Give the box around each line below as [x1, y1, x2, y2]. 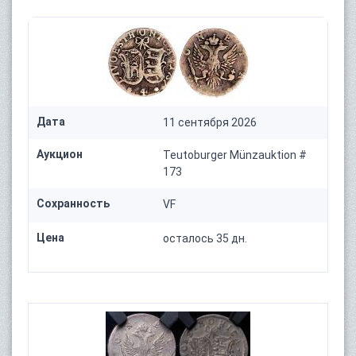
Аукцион [37, 148, 83, 161]
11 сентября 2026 [163, 116, 257, 130]
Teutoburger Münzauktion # [163, 149, 308, 162]
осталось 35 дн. [163, 232, 248, 246]
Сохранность [37, 197, 110, 211]
